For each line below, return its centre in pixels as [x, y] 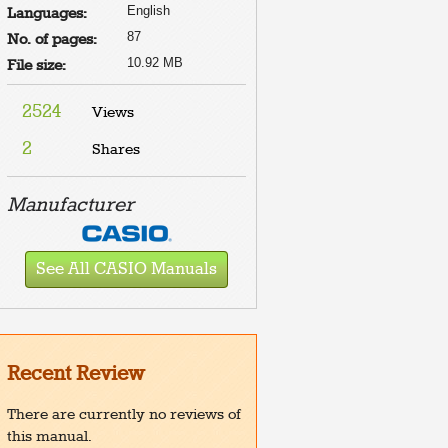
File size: [36, 65]
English [148, 10]
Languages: [47, 13]
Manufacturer [70, 205]
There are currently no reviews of [124, 414]
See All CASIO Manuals [126, 269]
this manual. [49, 436]
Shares [116, 149]
